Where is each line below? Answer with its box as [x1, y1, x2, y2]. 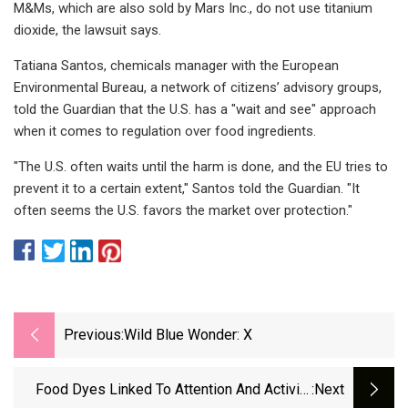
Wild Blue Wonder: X [124, 326, 252, 344]
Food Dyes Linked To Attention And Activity [36, 381, 311, 399]
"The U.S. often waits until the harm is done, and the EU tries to [14, 158, 388, 175]
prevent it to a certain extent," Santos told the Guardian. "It [14, 179, 360, 197]
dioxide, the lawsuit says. [14, 21, 161, 38]
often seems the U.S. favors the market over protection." [14, 201, 352, 219]
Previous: [64, 326, 124, 344]
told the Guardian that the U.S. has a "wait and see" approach [14, 100, 376, 117]
